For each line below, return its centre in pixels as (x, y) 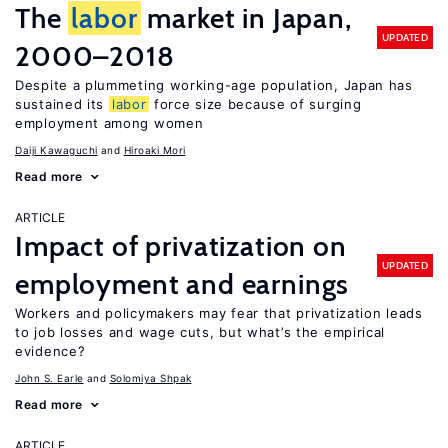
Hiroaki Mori (154, 150)
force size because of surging (255, 104)
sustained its (62, 104)
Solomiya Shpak (150, 378)
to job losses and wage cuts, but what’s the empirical (200, 332)
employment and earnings (182, 284)
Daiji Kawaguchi (56, 150)
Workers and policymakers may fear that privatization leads (219, 313)
